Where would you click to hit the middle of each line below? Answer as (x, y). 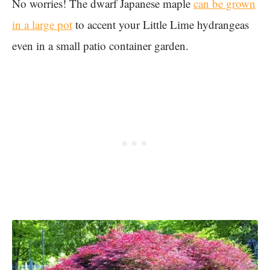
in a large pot (42, 25)
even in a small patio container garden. (102, 46)
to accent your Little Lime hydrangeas (161, 25)
